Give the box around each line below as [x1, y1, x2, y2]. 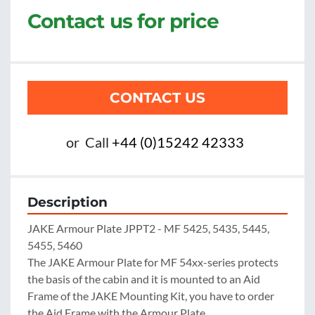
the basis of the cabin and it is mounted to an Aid [27, 272, 260, 286]
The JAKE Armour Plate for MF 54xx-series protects [27, 255, 278, 269]
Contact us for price [27, 9, 219, 34]
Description [27, 194, 108, 211]
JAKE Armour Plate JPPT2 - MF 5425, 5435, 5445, [27, 221, 269, 236]
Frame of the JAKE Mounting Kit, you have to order [27, 289, 274, 303]
